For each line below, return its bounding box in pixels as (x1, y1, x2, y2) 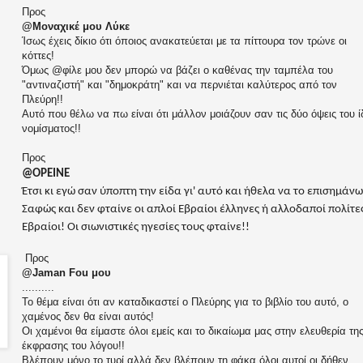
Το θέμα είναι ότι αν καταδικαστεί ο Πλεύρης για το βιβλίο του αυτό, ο (22, 296, 348, 309)
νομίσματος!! (22, 122, 84, 135)
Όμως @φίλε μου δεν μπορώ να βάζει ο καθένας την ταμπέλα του (22, 64, 333, 77)
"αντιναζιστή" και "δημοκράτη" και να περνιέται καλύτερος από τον (22, 79, 337, 92)
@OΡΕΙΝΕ (22, 168, 70, 181)
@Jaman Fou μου (22, 267, 111, 280)
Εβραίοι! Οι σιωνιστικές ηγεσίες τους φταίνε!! (22, 221, 250, 234)
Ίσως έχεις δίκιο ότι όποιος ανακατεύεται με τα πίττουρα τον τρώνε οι (22, 35, 347, 48)
